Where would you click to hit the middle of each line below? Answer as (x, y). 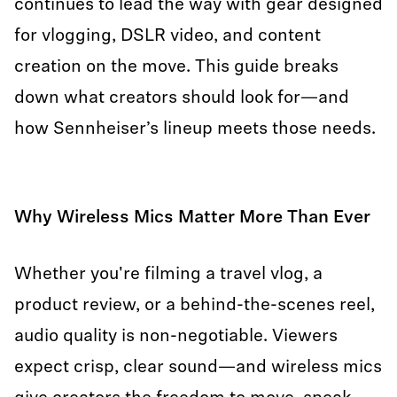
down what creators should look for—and (182, 98)
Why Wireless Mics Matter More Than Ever (192, 218)
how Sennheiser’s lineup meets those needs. (195, 129)
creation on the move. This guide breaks (176, 67)
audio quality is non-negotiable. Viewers (176, 337)
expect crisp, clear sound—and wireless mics (198, 368)
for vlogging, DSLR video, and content (167, 36)
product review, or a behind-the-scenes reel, (195, 306)
